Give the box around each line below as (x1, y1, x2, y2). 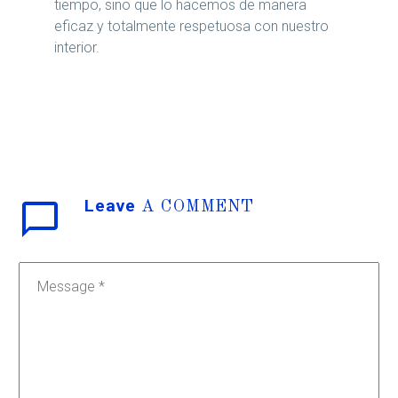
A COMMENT (140, 198, 255, 217)
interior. (54, 39, 99, 57)
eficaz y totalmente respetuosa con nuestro (54, 18, 329, 36)
